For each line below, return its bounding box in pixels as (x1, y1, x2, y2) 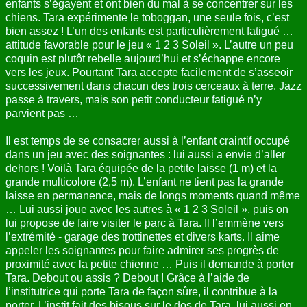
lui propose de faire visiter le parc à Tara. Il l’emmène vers (5, 217, 284, 229)
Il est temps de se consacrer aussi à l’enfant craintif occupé (5, 134, 290, 147)
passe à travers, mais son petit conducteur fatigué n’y (5, 93, 262, 106)
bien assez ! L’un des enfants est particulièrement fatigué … (5, 25, 293, 37)
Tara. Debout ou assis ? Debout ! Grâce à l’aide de (5, 271, 249, 284)
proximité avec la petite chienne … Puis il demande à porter (5, 258, 294, 270)
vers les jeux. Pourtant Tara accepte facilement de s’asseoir (5, 66, 293, 78)
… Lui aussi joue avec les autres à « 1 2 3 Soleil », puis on (5, 203, 288, 215)
